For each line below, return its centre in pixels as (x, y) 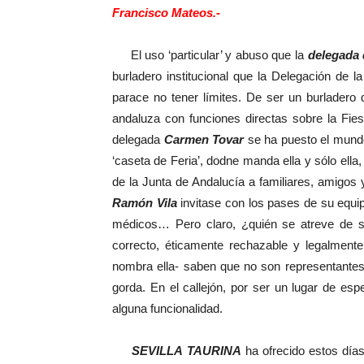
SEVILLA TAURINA (187, 351)
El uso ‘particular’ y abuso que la (210, 55)
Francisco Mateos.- (166, 13)
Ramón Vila (145, 203)
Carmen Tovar (206, 139)
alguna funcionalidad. (167, 308)
